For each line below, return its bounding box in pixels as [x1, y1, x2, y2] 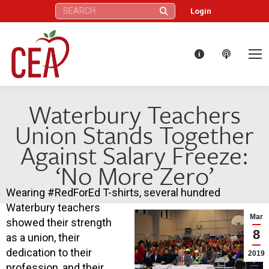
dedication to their [6, 246, 92, 259]
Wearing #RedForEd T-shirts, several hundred [6, 186, 220, 199]
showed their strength [6, 216, 112, 229]
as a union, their [6, 231, 80, 244]
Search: [54, 4, 80, 13]
